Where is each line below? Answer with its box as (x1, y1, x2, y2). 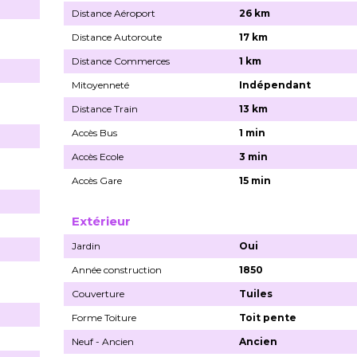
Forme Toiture (72, 311, 136, 324)
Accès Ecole (72, 150, 124, 163)
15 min (239, 174, 272, 186)
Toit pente (239, 311, 297, 324)
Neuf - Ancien (72, 335, 134, 347)
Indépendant (239, 78, 312, 91)
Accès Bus (72, 126, 117, 139)
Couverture (72, 287, 124, 300)
